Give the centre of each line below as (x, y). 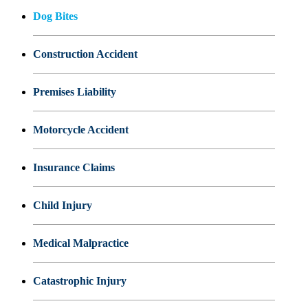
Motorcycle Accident (81, 130)
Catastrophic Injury (80, 281)
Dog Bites (55, 16)
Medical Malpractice (81, 243)
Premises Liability (75, 92)
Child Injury (63, 206)
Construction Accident (85, 54)
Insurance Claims (74, 168)
